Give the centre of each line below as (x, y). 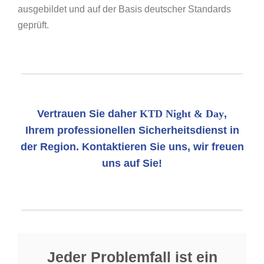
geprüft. (33, 25)
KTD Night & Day (182, 114)
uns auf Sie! (132, 164)
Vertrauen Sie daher (88, 114)
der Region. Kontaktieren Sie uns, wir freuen (132, 147)
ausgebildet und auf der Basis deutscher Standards (124, 9)
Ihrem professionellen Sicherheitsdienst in (132, 131)
